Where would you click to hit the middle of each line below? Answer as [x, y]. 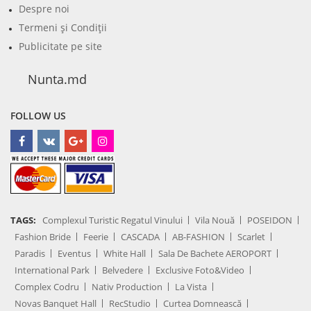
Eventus [74, 254]
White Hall [125, 254]
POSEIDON [270, 220]
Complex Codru [47, 287]
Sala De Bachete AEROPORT [215, 254]
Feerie [96, 237]
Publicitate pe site [60, 46]
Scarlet [251, 237]
